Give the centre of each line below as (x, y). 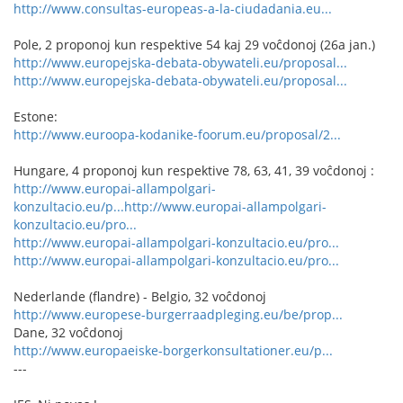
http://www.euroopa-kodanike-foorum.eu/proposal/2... (177, 134)
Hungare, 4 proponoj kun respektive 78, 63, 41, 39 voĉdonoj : (194, 170)
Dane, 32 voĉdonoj (68, 332)
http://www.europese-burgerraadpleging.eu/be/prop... (178, 314)
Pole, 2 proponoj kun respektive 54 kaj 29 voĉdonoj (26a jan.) (194, 45)
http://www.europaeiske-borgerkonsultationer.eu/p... (173, 350)
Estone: (36, 116)
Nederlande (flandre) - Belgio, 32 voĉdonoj (140, 296)
